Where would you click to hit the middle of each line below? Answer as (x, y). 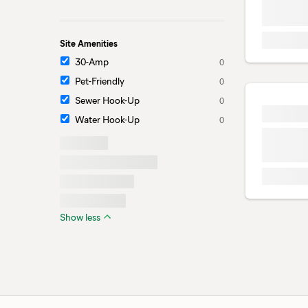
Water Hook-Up (107, 119)
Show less (80, 217)
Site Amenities (89, 43)
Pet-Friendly (100, 81)
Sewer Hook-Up (107, 100)
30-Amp (92, 62)
